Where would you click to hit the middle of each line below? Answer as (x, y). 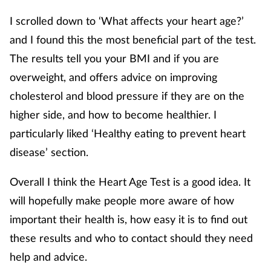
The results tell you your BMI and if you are (114, 58)
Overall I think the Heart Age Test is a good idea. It (130, 181)
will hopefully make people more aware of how (122, 200)
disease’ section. (49, 152)
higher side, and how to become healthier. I (113, 114)
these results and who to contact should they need (131, 237)
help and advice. (50, 256)
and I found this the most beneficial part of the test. (133, 39)
